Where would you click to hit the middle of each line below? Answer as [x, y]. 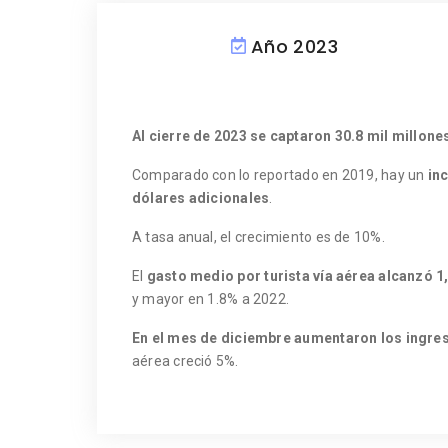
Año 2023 [294, 46]
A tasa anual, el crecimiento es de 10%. [258, 236]
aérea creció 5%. [185, 360]
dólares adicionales [201, 197]
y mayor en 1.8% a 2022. [211, 298]
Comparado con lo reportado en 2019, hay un [280, 174]
